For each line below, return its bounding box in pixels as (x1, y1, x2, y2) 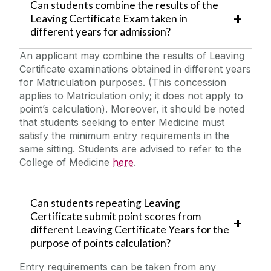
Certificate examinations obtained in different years (19, 63, 251, 76)
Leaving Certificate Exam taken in (30, 12, 188, 25)
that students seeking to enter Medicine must (19, 116, 224, 129)
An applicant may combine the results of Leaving (19, 50, 244, 62)
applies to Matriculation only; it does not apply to (19, 90, 243, 102)
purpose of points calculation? (30, 237, 172, 250)
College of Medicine (19, 156, 113, 169)
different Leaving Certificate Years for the (30, 223, 229, 237)
